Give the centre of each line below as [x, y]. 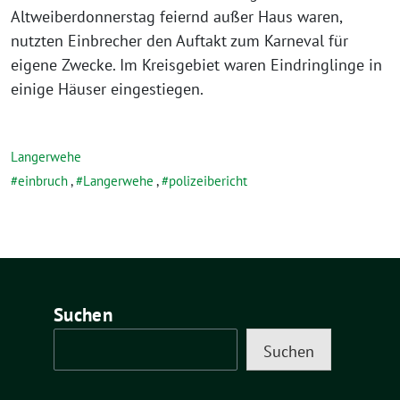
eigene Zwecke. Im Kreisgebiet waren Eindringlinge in [196, 65]
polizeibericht [208, 181]
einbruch [43, 181]
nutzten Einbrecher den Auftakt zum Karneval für [179, 41]
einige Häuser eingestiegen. [107, 89]
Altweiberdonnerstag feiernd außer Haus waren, [176, 17]
